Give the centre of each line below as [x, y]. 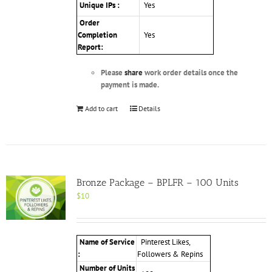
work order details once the [190, 73]
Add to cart [101, 109]
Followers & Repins [170, 254]
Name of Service [106, 242]
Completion [97, 35]
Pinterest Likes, [163, 242]
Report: [91, 47]
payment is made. [130, 85]
